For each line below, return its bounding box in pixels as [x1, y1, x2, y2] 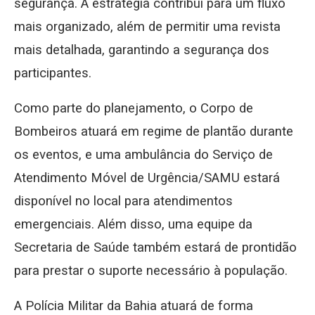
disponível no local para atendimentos [14, 193, 233, 209]
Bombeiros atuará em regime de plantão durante [14, 123, 293, 139]
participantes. [14, 65, 91, 81]
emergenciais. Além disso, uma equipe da [14, 216, 252, 232]
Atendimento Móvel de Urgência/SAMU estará [14, 169, 280, 186]
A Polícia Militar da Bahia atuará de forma [14, 297, 253, 314]
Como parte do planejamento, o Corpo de [14, 100, 253, 116]
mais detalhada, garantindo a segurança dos [14, 41, 269, 58]
